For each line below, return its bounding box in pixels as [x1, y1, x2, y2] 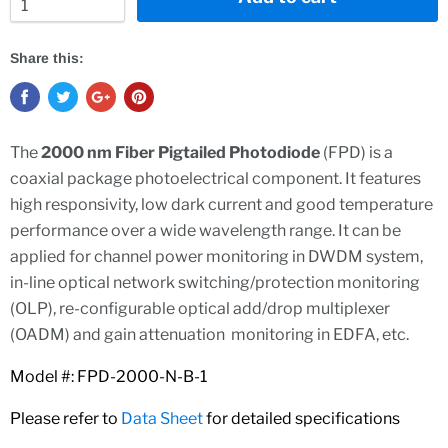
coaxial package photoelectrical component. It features [10, 169, 421, 188]
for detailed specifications [203, 409, 433, 428]
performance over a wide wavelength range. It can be [10, 221, 401, 240]
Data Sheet [121, 409, 203, 428]
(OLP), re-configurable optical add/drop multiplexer [10, 299, 390, 318]
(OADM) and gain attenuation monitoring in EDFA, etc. [10, 325, 415, 344]
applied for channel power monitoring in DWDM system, [10, 247, 423, 266]
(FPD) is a [320, 143, 393, 162]
